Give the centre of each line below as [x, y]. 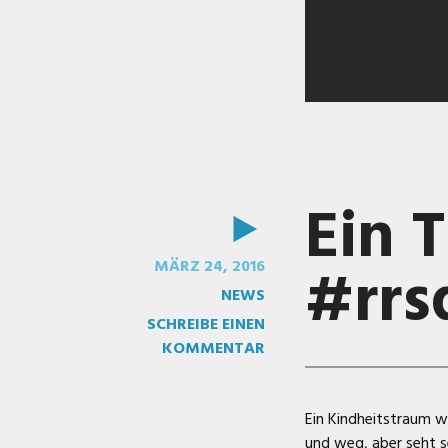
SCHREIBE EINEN [205, 324]
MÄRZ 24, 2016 [209, 266]
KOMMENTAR [213, 348]
